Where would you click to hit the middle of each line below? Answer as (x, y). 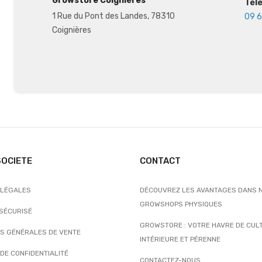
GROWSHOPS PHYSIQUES (181, 204)
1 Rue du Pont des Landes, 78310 (113, 16)
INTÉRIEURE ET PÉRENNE (180, 239)
